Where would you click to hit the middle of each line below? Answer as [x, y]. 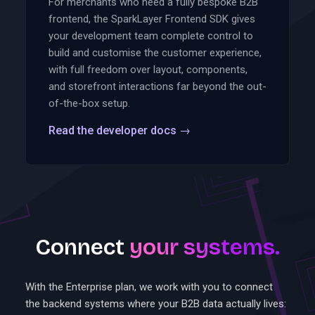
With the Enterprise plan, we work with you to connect [149, 287]
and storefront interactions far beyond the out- [157, 87]
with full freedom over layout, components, [148, 70]
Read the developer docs [114, 131]
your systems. [205, 247]
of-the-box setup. [89, 104]
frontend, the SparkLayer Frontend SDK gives [152, 19]
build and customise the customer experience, [155, 53]
